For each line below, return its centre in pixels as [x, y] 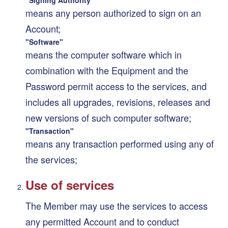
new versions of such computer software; [108, 117]
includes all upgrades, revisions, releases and [118, 102]
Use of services [70, 184]
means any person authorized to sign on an [113, 12]
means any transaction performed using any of [120, 143]
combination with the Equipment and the [107, 70]
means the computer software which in [104, 54]
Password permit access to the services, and [116, 86]
